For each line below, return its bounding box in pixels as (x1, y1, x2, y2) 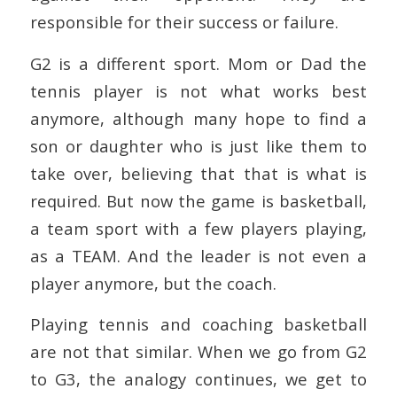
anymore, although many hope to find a (29, 106, 368, 129)
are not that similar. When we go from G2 (29, 340, 368, 363)
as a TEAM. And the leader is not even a (29, 244, 368, 267)
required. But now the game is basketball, (29, 189, 368, 212)
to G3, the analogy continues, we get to (29, 368, 368, 391)
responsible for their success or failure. (29, 11, 339, 34)
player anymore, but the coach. (29, 271, 276, 294)
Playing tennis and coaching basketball (29, 313, 368, 336)
